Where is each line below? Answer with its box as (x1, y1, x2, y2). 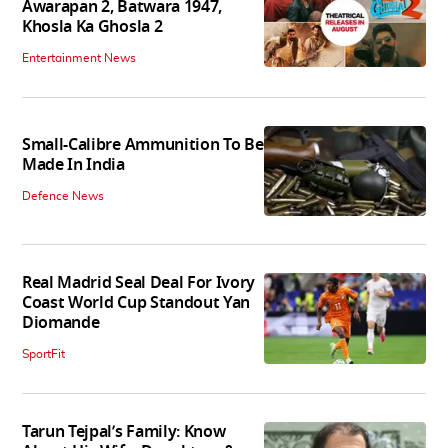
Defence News (22, 190, 104, 203)
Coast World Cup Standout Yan (22, 291, 251, 316)
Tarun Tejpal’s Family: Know (22, 420, 226, 445)
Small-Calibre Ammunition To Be (22, 133, 264, 158)
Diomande (22, 311, 100, 336)
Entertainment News (22, 51, 136, 64)
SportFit (22, 348, 65, 361)
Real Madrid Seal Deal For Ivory (22, 271, 256, 296)
